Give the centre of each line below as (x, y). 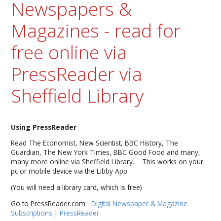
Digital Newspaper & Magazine (140, 203)
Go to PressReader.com (51, 203)
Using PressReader (44, 127)
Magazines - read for (96, 30)
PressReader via (77, 74)
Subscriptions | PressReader (55, 213)
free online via (69, 52)
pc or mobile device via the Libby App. (70, 171)
